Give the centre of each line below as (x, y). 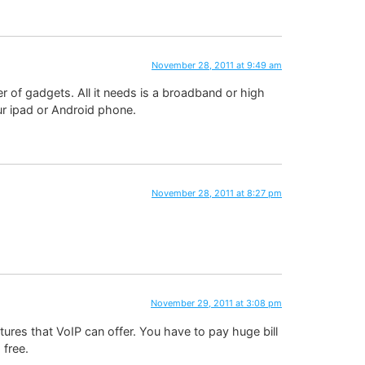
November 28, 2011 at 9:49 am (217, 65)
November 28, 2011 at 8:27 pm (217, 193)
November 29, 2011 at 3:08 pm (216, 303)
